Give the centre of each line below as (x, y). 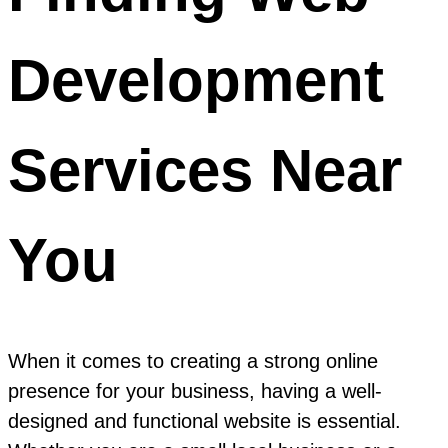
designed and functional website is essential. (204, 421)
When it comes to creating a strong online (193, 361)
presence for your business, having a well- (195, 391)
